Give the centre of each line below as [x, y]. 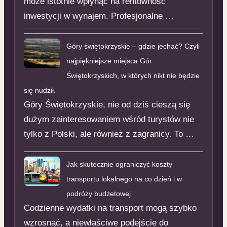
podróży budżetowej [98, 193]
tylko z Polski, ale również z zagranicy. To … [109, 134]
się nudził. [40, 90]
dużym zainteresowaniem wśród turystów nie [109, 120]
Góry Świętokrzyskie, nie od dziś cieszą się [107, 105]
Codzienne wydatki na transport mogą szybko [110, 208]
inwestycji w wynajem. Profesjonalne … [99, 16]
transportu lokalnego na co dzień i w [124, 179]
